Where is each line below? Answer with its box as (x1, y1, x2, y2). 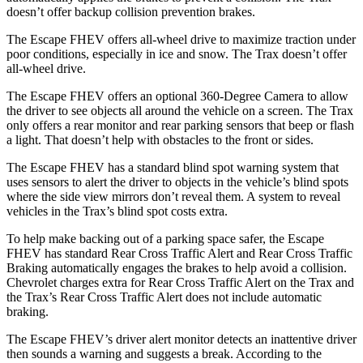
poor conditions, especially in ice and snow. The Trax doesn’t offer (6, 46, 347, 61)
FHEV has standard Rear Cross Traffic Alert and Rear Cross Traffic (6, 246, 352, 260)
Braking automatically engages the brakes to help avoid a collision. (6, 260, 347, 275)
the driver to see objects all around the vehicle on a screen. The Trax (6, 103, 353, 117)
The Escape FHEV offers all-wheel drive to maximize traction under (6, 32, 356, 46)
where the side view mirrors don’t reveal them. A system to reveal (6, 189, 340, 203)
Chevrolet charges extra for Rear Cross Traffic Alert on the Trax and (6, 275, 354, 289)
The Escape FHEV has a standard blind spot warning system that (6, 160, 339, 174)
